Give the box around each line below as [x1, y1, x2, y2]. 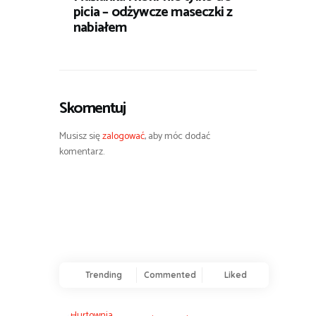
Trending [85, 269, 123, 280]
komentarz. [59, 144, 104, 161]
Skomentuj [59, 95, 126, 121]
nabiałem [73, 16, 127, 39]
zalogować [102, 128, 145, 145]
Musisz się [59, 128, 102, 145]
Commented [143, 269, 196, 280]
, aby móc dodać [145, 128, 210, 145]
